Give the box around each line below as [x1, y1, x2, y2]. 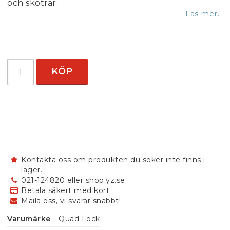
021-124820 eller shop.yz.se [21, 176, 125, 185]
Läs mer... [185, 9, 223, 18]
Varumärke [7, 214, 51, 223]
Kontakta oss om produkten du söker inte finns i [21, 155, 205, 164]
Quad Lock [59, 214, 100, 223]
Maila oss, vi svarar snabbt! [21, 196, 121, 205]
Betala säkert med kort [21, 186, 109, 195]
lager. [21, 165, 42, 175]
